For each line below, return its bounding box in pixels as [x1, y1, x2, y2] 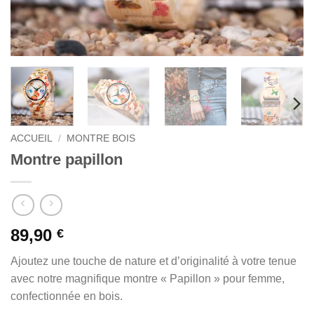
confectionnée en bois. [11, 290, 123, 303]
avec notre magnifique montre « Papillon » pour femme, [11, 273, 285, 285]
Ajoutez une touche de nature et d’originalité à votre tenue [11, 255, 296, 268]
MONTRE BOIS [67, 132, 136, 144]
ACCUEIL [11, 132, 53, 144]
